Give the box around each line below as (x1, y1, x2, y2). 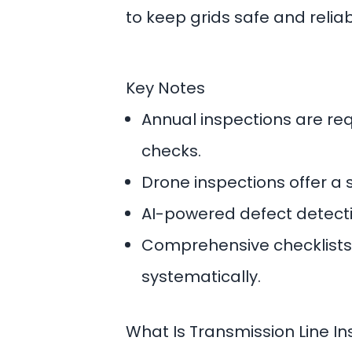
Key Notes (126, 77, 205, 99)
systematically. (141, 266, 261, 288)
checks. (141, 140, 201, 162)
